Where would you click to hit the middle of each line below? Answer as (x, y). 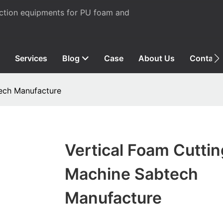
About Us (156, 58)
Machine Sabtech (131, 174)
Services (31, 58)
